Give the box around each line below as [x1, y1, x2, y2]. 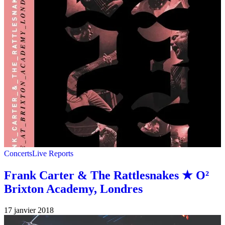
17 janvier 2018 [4, 205, 54, 214]
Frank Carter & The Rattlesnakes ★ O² [4, 168, 209, 182]
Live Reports [32, 149, 73, 158]
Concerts [4, 149, 32, 158]
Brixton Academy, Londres [4, 182, 143, 195]
